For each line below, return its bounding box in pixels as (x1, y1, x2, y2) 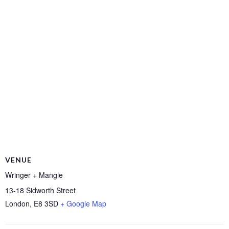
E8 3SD (34, 198, 58, 209)
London (5, 198, 30, 209)
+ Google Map (60, 198, 106, 209)
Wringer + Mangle (5, 169, 63, 180)
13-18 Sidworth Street (5, 185, 76, 195)
